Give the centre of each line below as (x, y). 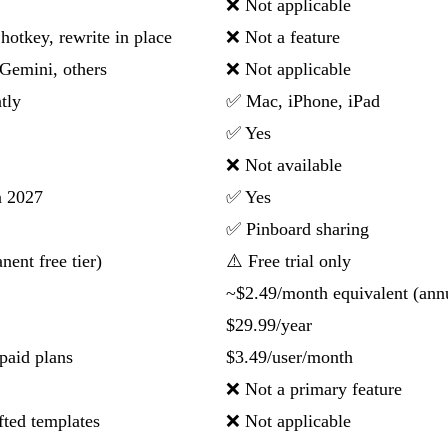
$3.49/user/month (289, 357)
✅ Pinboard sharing (297, 229)
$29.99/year (269, 325)
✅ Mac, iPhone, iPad (303, 101)
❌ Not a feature (283, 37)
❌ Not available (284, 165)
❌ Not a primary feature (314, 389)
